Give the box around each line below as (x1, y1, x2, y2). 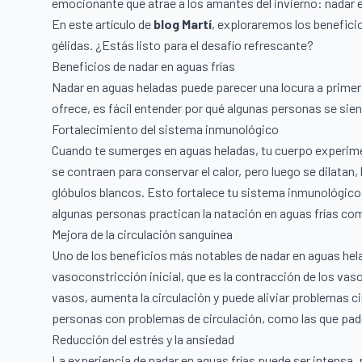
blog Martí (154, 15, 212, 32)
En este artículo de (52, 15, 154, 32)
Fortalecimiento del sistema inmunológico (52, 120, 279, 137)
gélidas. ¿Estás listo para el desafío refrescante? (52, 36, 314, 53)
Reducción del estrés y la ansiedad (52, 330, 234, 347)
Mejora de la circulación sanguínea (52, 225, 233, 242)
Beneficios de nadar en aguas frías (52, 57, 235, 74)
